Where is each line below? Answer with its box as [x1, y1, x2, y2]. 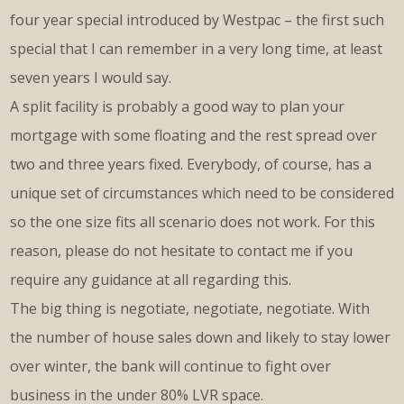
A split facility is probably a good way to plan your [10, 96, 344, 117]
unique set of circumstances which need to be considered [10, 183, 394, 204]
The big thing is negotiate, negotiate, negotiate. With [10, 298, 370, 319]
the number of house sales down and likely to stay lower [10, 327, 390, 348]
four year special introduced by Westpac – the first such [10, 10, 384, 31]
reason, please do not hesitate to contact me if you [10, 241, 353, 262]
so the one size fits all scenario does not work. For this [10, 212, 375, 233]
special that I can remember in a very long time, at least [10, 39, 382, 60]
